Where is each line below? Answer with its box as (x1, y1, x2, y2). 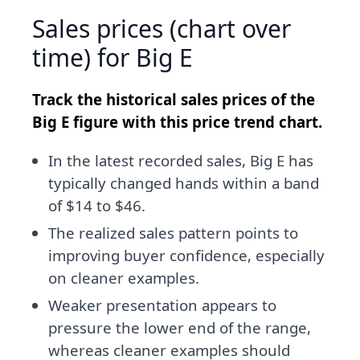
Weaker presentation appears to (48, 295, 276, 316)
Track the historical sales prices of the (32, 89, 315, 110)
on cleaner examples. (48, 268, 199, 288)
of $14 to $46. (48, 195, 145, 216)
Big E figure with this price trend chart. (32, 112, 322, 133)
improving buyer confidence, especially (48, 245, 325, 266)
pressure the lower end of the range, (48, 317, 311, 338)
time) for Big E (32, 41, 193, 75)
